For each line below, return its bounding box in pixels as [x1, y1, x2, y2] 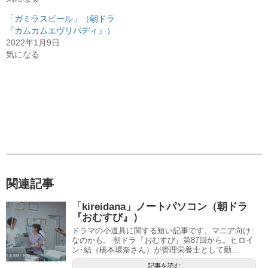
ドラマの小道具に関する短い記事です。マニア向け [72, 226, 251, 236]
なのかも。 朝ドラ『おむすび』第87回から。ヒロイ [72, 236, 254, 245]
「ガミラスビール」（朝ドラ [6, 13, 115, 23]
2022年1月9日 [6, 37, 60, 47]
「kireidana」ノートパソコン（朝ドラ [72, 201, 248, 213]
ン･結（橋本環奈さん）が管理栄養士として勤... [72, 245, 239, 255]
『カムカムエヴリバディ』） [6, 25, 115, 35]
